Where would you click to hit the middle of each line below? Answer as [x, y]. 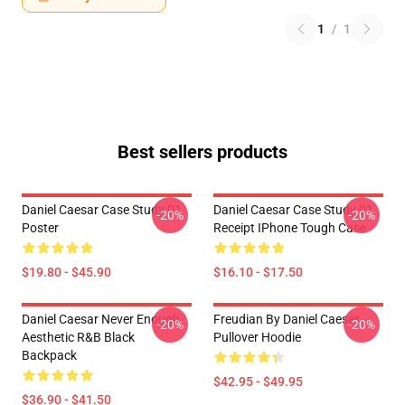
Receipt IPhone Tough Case [290, 228]
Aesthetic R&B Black [78, 337]
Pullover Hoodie [257, 337]
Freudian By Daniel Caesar [287, 319]
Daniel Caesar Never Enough [101, 319]
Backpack [49, 355]
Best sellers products [202, 152]
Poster [40, 228]
